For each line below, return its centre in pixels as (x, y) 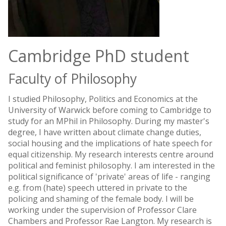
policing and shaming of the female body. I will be (101, 199)
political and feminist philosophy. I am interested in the (111, 165)
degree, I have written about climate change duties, (105, 132)
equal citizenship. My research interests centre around (111, 154)
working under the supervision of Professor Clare (102, 210)
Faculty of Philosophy (72, 79)
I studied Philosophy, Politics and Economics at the (103, 99)
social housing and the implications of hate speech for (110, 143)
